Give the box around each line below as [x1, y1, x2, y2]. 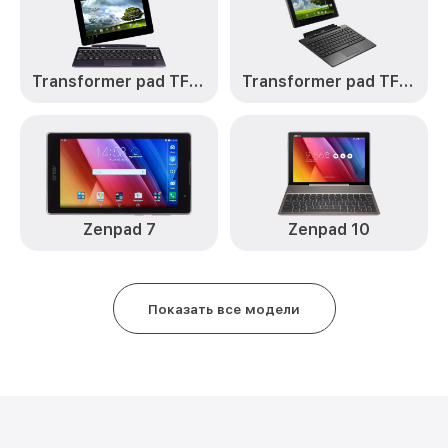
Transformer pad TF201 [189, 72, 203, 91]
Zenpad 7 [82, 220, 156, 239]
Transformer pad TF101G [399, 72, 413, 91]
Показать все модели [148, 300, 300, 317]
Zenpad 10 [288, 220, 370, 239]
